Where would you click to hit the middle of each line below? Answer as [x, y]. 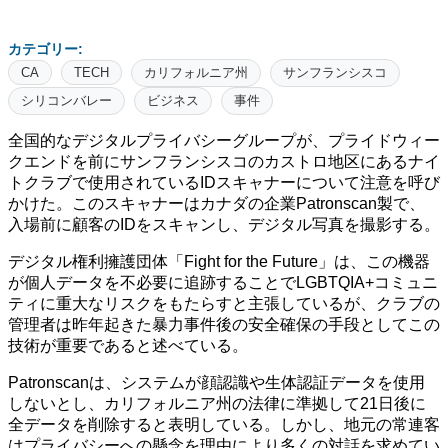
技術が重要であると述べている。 [128, 345]
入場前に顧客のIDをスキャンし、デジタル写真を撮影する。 [224, 224]
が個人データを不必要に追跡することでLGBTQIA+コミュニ [223, 282]
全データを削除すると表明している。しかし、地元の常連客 [224, 424]
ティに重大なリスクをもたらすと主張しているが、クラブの [224, 303]
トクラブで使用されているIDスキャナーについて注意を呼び [224, 182]
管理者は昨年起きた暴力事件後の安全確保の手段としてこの [224, 324]
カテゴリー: [45, 48]
